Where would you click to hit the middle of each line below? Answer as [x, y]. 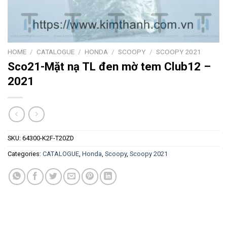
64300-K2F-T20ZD [48, 138]
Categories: [25, 154]
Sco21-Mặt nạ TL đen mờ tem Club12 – [109, 66]
